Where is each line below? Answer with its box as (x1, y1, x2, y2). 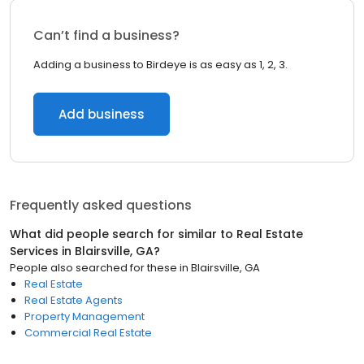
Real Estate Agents (24, 292, 123, 308)
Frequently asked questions (10, 196, 192, 214)
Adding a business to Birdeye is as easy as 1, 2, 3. (33, 57, 288, 72)
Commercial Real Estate (24, 325, 152, 340)
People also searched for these (10, 260, 177, 275)
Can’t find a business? (33, 26, 180, 45)
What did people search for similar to (10, 226, 236, 242)
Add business (58, 106, 145, 123)
